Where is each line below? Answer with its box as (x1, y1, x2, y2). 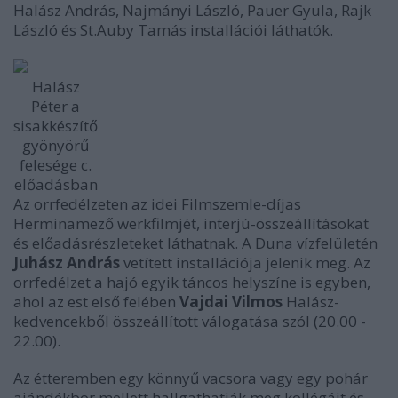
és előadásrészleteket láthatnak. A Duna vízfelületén (13, 233, 378, 253)
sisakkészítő (13, 115, 98, 136)
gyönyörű (22, 135, 89, 155)
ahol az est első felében (13, 291, 179, 312)
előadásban (13, 174, 98, 195)
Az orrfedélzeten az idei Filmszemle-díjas (13, 194, 301, 214)
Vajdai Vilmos (179, 291, 283, 312)
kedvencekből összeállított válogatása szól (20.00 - (13, 311, 366, 331)
